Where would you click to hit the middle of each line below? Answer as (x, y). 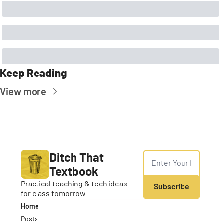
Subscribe (171, 186)
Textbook (74, 171)
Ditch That (76, 157)
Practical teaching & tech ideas (74, 183)
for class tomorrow (53, 193)
